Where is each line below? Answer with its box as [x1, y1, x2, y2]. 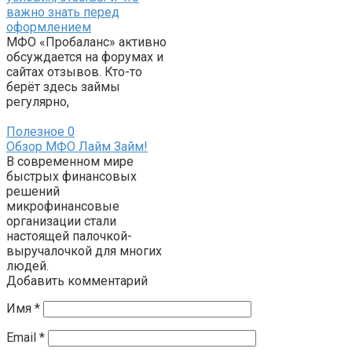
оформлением [6, 20, 91, 35]
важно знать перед [6, 5, 119, 20]
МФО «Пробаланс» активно [6, 35, 167, 50]
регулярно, [6, 94, 69, 110]
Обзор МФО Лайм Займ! [6, 139, 148, 155]
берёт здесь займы [6, 79, 120, 95]
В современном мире [6, 154, 134, 170]
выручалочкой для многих [6, 244, 162, 259]
